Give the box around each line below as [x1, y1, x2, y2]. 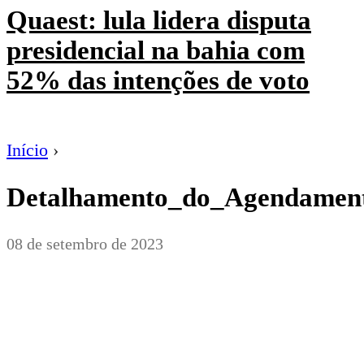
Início [6, 139, 48, 160]
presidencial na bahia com [6, 36, 305, 66]
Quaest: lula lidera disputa [6, 6, 311, 36]
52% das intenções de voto [6, 66, 310, 96]
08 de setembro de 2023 [6, 235, 163, 253]
